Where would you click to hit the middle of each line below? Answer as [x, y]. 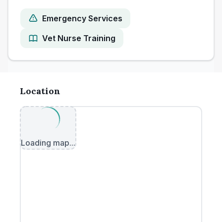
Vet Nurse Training [79, 38]
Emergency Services [82, 18]
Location [40, 91]
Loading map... [48, 143]
